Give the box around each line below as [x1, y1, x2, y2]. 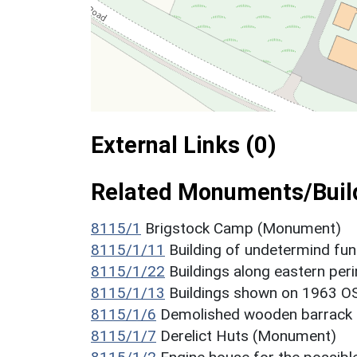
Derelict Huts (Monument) [160, 326, 336, 345]
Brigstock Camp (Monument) [145, 218, 341, 237]
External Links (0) [91, 131, 277, 159]
